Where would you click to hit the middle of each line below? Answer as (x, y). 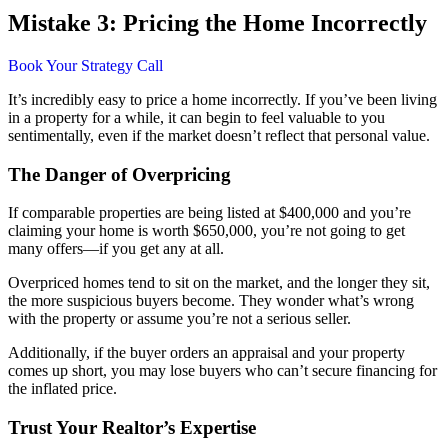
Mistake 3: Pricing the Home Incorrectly (217, 23)
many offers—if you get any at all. (116, 249)
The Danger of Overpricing (119, 174)
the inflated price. (62, 389)
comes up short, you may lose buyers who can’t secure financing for (222, 371)
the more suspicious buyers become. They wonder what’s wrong (211, 301)
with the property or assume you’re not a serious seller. (179, 319)
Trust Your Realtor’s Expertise (132, 428)
